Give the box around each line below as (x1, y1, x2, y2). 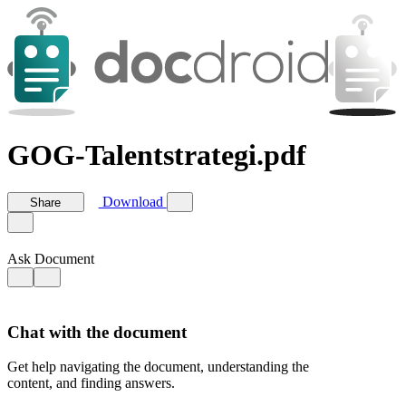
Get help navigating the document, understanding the (7, 359, 309, 375)
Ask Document (7, 250, 94, 266)
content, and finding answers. (7, 375, 175, 391)
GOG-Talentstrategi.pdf (7, 139, 306, 172)
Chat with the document (7, 322, 187, 342)
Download (98, 194, 167, 210)
